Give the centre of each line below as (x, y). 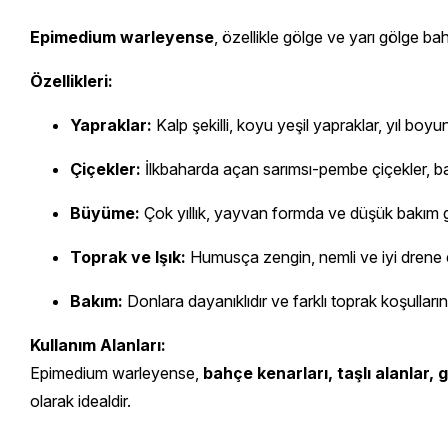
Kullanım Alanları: (98, 344)
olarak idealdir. (80, 400)
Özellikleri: (71, 80)
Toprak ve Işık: (128, 256)
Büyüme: (105, 212)
